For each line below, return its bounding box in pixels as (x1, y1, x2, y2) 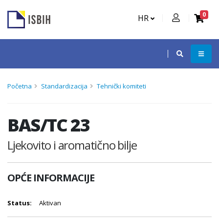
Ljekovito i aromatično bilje (7, 137, 137, 153)
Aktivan (39, 198, 61, 207)
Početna (7, 82, 32, 90)
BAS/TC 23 (7, 113, 89, 137)
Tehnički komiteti (97, 82, 146, 90)
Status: (7, 198, 32, 207)
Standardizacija (41, 82, 88, 90)
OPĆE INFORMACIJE (7, 171, 94, 184)
